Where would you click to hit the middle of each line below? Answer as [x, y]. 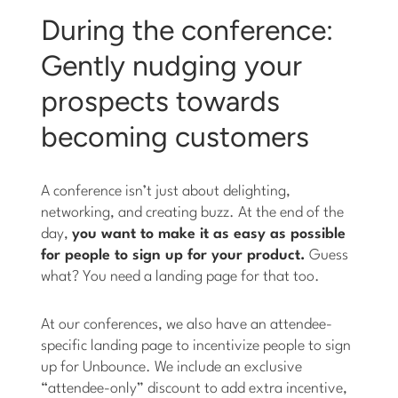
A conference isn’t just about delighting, [166, 192]
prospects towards [161, 102]
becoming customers [175, 137]
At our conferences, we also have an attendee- [187, 325]
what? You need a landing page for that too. [181, 277]
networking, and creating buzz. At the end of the [193, 213]
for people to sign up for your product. [174, 256]
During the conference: [187, 31]
